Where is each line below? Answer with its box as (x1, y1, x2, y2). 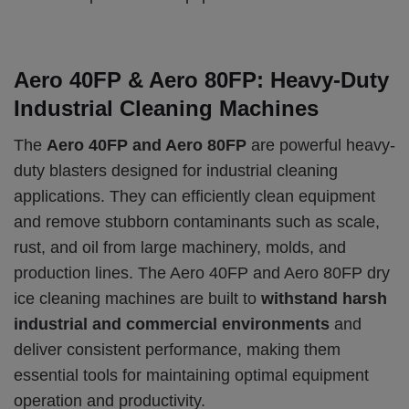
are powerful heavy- (246, 136, 395, 155)
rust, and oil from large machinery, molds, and (14, 238, 346, 257)
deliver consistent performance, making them (14, 341, 341, 360)
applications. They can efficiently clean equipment (14, 187, 375, 206)
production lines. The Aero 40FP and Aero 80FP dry (14, 264, 390, 283)
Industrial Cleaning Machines (14, 96, 319, 121)
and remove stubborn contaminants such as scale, (14, 213, 380, 232)
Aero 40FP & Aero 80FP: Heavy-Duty (14, 68, 389, 93)
